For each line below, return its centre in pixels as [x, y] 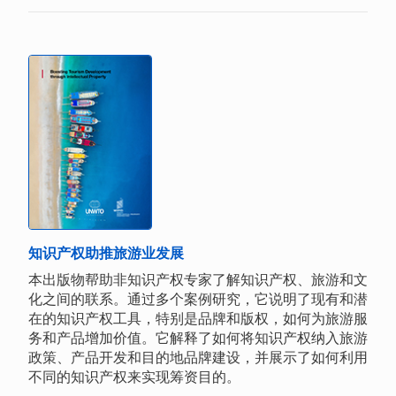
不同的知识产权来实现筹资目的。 [134, 377]
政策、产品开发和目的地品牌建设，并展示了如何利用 [198, 357]
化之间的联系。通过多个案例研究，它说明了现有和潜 [198, 299]
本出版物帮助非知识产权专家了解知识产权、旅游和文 [198, 279]
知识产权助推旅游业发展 [106, 253]
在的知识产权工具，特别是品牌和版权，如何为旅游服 [198, 318]
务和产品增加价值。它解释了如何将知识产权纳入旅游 [198, 338]
